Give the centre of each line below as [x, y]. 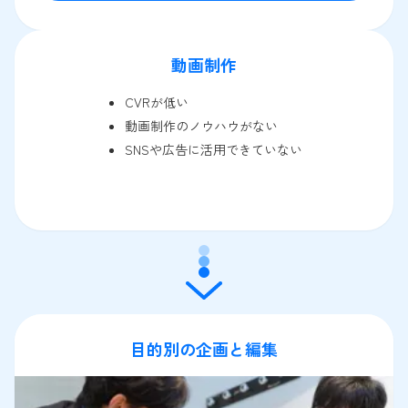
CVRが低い [156, 102]
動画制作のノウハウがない [201, 125]
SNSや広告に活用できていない [213, 149]
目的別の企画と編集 [204, 348]
